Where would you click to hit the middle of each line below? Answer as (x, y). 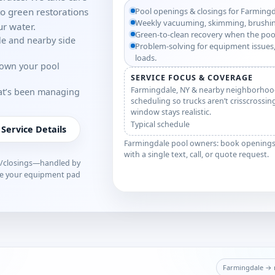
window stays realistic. (171, 112)
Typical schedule (161, 124)
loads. (146, 58)
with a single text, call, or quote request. (197, 154)
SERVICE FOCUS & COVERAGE (192, 78)
